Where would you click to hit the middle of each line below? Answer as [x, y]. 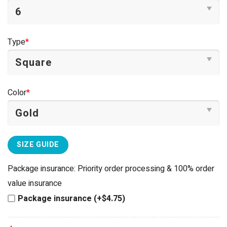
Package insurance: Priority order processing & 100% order [111, 168]
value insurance [35, 183]
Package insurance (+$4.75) [71, 198]
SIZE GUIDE [38, 145]
